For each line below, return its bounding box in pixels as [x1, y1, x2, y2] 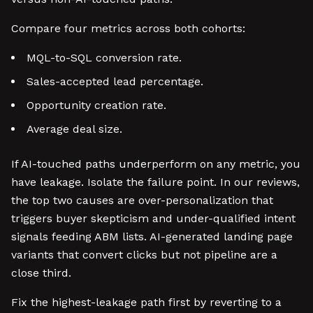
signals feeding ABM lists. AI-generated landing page [11, 230, 293, 243]
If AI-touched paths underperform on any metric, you [11, 157, 300, 170]
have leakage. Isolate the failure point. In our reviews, [11, 175, 300, 189]
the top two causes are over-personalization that [11, 194, 273, 207]
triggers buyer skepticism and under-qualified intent [11, 212, 296, 225]
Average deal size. [27, 122, 122, 136]
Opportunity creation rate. [27, 99, 166, 112]
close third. [11, 266, 71, 279]
